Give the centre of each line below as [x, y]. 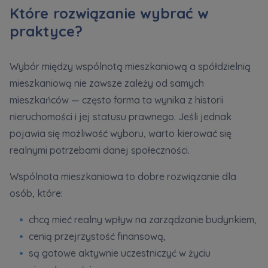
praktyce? [46, 31]
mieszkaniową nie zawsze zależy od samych [107, 83]
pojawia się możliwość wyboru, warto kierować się [121, 134]
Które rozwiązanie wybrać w [109, 13]
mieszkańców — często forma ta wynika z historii [117, 100]
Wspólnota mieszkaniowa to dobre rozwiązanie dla [123, 177]
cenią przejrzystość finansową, [97, 237]
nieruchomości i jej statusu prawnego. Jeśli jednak [121, 117]
